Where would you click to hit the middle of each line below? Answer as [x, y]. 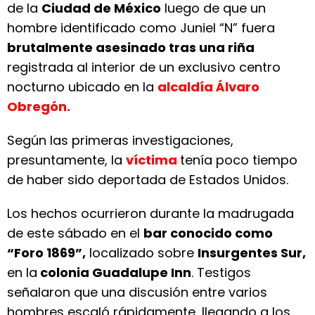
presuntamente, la [66, 160]
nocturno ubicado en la [82, 87]
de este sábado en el [75, 233]
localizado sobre [142, 253]
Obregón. [39, 107]
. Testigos [221, 272]
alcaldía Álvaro [208, 87]
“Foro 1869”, [46, 253]
